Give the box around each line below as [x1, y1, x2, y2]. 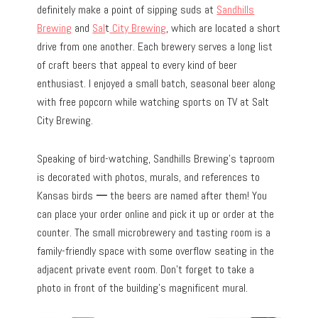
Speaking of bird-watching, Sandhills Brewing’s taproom [37, 150, 275, 166]
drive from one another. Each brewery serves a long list [37, 38, 273, 54]
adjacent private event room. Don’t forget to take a [37, 261, 255, 277]
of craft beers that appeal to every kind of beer [37, 57, 238, 72]
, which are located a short [166, 20, 281, 35]
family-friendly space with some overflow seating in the [37, 243, 275, 258]
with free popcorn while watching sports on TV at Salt [37, 94, 270, 109]
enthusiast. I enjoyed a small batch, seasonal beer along [37, 75, 276, 91]
